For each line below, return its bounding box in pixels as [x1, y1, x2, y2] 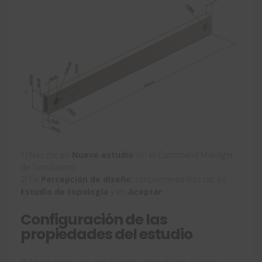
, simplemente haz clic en [131, 173, 226, 185]
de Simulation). [20, 161, 76, 173]
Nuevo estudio [72, 149, 133, 160]
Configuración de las [20, 209, 167, 230]
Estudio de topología [20, 185, 108, 197]
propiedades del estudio [20, 223, 192, 244]
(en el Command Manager [133, 149, 233, 160]
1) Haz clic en [20, 149, 72, 160]
